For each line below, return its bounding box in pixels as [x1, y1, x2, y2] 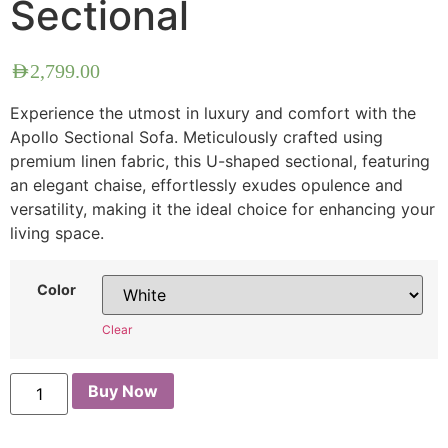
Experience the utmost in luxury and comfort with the [10, 103, 416, 124]
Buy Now [88, 380, 159, 401]
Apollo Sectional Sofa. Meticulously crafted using [10, 127, 383, 148]
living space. [10, 223, 104, 244]
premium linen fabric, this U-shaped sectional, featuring [10, 151, 430, 172]
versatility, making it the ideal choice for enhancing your [10, 199, 435, 220]
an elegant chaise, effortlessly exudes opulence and [10, 175, 403, 196]
